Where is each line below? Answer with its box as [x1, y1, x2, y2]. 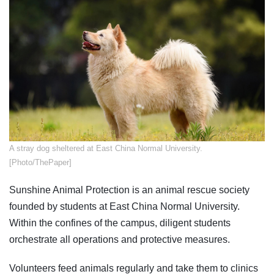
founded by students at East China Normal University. [9, 201, 240, 212]
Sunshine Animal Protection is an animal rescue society [9, 185, 250, 196]
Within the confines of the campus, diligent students [9, 218, 231, 229]
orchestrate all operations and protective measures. [9, 234, 230, 245]
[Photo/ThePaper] [9, 158, 72, 168]
